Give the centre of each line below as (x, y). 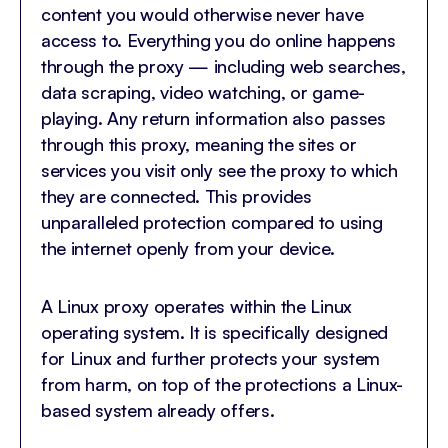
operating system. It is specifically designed (215, 332)
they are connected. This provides (176, 196)
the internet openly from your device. (188, 248)
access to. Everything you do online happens (218, 40)
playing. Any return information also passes (213, 118)
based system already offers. (158, 410)
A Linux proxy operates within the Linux (196, 306)
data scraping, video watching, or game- (203, 92)
